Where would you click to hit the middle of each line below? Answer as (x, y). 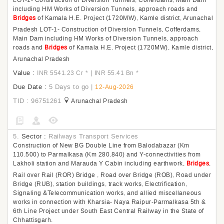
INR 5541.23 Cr (60, 73)
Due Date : (30, 87)
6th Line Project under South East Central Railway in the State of (108, 211)
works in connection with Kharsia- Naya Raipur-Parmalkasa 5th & (109, 202)
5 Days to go (69, 87)
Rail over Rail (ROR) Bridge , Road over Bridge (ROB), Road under (112, 175)
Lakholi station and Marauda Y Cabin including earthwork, (100, 163)
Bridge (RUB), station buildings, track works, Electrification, (100, 184)
